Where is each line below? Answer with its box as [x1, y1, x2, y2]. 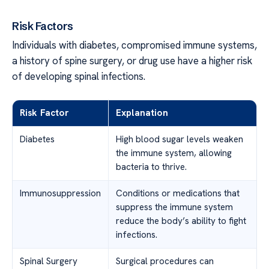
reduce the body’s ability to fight [116, 214, 246, 227]
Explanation [116, 106, 168, 119]
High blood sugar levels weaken [116, 133, 243, 145]
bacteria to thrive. [116, 160, 187, 173]
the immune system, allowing [116, 147, 232, 159]
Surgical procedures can [116, 255, 214, 267]
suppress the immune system [116, 201, 233, 213]
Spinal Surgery [20, 255, 77, 267]
